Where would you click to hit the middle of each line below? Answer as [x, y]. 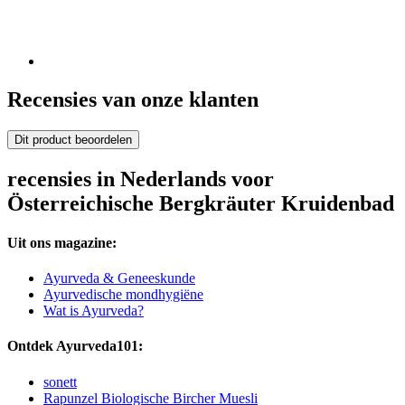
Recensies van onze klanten [133, 99]
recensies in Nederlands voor [141, 179]
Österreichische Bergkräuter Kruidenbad [201, 203]
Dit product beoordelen [73, 139]
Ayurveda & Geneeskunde [119, 278]
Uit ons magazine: [62, 242]
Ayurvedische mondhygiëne [123, 295]
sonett [60, 381]
